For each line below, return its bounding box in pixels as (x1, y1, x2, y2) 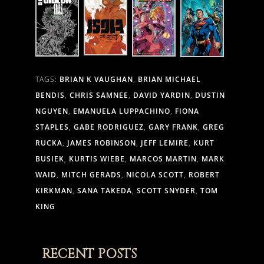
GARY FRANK (148, 122, 198, 133)
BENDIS (35, 90, 65, 101)
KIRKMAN (35, 186, 72, 196)
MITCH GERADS (61, 170, 121, 180)
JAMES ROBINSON (67, 138, 136, 148)
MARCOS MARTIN (129, 154, 197, 164)
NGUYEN (35, 106, 68, 117)
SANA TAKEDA (77, 186, 132, 196)
